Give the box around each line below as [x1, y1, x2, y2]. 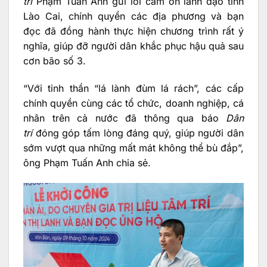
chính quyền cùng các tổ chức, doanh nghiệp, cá [23, 97, 244, 109]
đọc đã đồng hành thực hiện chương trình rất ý [23, 24, 244, 37]
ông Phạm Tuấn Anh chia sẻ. [23, 156, 151, 169]
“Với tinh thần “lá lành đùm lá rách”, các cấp [23, 82, 244, 94]
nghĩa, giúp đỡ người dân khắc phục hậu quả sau [23, 39, 244, 52]
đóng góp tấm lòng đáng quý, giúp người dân [32, 126, 244, 139]
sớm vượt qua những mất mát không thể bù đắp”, [23, 141, 244, 154]
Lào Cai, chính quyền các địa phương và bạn [23, 10, 244, 22]
